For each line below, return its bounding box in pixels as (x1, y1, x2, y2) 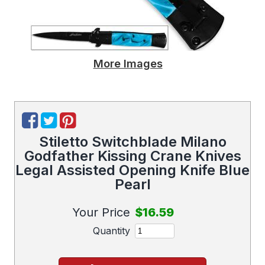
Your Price (72, 205, 130, 219)
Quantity (93, 225, 130, 237)
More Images (93, 57, 163, 70)
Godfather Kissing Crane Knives (24, 147, 241, 164)
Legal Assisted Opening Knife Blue (15, 161, 250, 179)
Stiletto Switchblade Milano (38, 132, 227, 150)
